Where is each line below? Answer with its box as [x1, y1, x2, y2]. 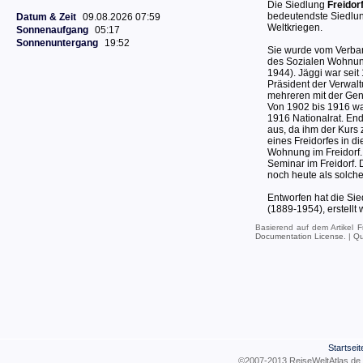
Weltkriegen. [267, 22, 322, 33]
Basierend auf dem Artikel [255, 223, 357, 232]
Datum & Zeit [16, 11, 76, 23]
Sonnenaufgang [16, 24, 88, 36]
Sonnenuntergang [16, 37, 98, 49]
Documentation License [255, 232, 344, 241]
